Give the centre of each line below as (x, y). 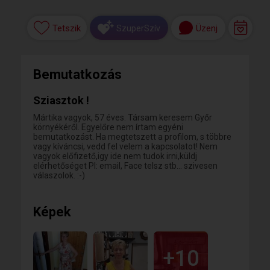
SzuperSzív (138, 28)
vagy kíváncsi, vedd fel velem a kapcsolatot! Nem (125, 146)
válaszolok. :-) (59, 175)
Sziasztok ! (61, 100)
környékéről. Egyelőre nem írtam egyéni (108, 127)
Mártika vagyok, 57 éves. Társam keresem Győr (123, 118)
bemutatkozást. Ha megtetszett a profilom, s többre (132, 137)
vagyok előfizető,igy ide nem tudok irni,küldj (115, 156)
